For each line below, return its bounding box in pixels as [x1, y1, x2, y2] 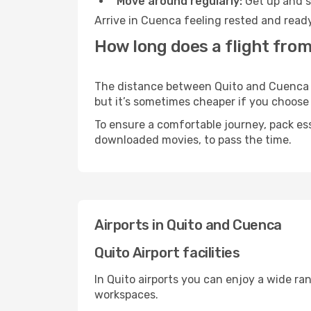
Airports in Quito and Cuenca [94, 217, 282, 233]
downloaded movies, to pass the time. [94, 133, 292, 146]
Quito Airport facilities [94, 244, 240, 261]
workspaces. [94, 288, 158, 301]
